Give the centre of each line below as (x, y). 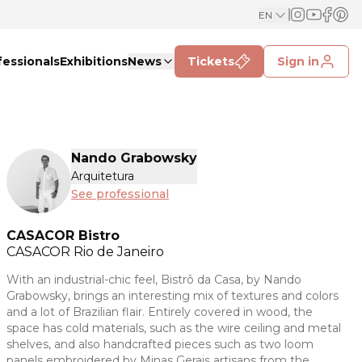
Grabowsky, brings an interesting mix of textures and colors (173, 296)
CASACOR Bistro (63, 236)
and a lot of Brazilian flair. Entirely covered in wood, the (160, 312)
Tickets (211, 61)
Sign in (298, 61)
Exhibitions (94, 61)
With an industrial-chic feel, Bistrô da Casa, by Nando (154, 280)
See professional (120, 194)
